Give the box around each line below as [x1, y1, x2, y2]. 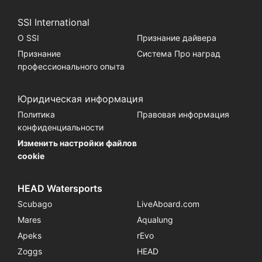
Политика [17, 109, 55, 120]
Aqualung [136, 215, 173, 225]
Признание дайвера [136, 33, 216, 43]
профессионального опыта [17, 61, 125, 72]
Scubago [17, 199, 52, 209]
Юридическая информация [17, 93, 143, 105]
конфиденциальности [17, 122, 104, 133]
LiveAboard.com [136, 199, 199, 209]
